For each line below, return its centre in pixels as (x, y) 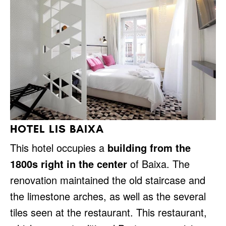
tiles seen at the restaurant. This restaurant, (108, 212)
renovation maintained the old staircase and (108, 180)
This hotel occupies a (59, 148)
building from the (149, 148)
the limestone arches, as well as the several (108, 196)
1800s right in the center (69, 164)
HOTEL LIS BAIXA (57, 129)
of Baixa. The (158, 164)
